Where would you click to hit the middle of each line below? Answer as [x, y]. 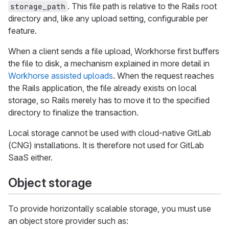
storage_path [38, 6]
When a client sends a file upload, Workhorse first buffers [114, 51]
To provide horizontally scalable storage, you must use [110, 208]
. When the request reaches [164, 75]
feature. [22, 30]
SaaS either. [30, 157]
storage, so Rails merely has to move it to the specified [109, 100]
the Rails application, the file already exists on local [102, 88]
